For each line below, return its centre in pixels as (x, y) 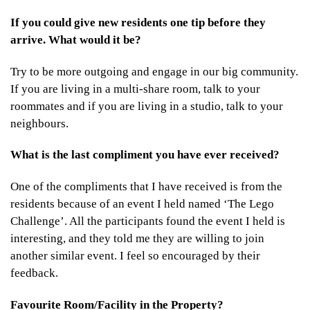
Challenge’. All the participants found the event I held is (148, 221)
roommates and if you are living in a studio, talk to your (147, 106)
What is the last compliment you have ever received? (145, 155)
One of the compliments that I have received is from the (146, 187)
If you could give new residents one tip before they (138, 22)
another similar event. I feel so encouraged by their (135, 256)
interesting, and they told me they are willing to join (137, 239)
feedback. (34, 273)
